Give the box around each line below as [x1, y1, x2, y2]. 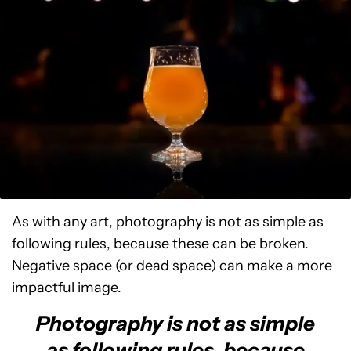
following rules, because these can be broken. [12, 234, 309, 252]
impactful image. [12, 278, 121, 296]
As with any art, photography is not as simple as [12, 212, 324, 230]
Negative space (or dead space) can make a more [12, 256, 332, 274]
